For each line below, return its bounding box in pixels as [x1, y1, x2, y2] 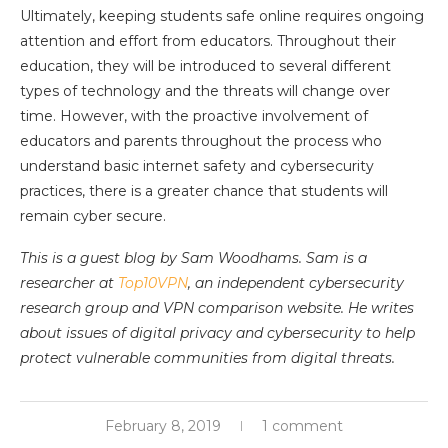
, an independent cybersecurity [188, 274, 404, 292]
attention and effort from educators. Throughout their [20, 32, 396, 50]
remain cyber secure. [20, 207, 166, 225]
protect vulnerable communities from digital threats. [20, 349, 395, 367]
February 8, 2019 [105, 417, 221, 435]
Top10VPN [118, 274, 188, 292]
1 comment [262, 417, 343, 435]
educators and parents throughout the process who [20, 132, 382, 150]
